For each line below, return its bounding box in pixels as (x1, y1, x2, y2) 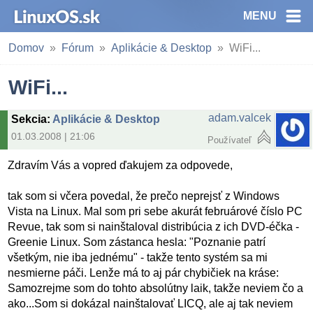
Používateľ (208, 135, 252, 145)
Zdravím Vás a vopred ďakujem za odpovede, (8, 159, 233, 172)
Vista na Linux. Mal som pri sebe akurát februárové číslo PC (8, 205, 303, 218)
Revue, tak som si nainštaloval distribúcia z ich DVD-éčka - (8, 221, 300, 233)
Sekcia (11, 113, 47, 125)
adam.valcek (208, 112, 271, 124)
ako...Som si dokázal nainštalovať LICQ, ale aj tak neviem (8, 298, 293, 310)
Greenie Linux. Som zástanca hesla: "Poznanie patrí (8, 236, 266, 249)
